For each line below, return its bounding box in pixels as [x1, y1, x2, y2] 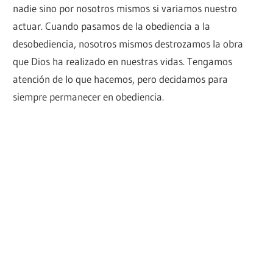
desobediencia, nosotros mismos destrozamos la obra [13, 37, 244, 50]
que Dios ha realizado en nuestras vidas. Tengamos [13, 54, 233, 68]
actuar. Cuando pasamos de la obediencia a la [13, 19, 211, 32]
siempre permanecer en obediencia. [13, 90, 165, 103]
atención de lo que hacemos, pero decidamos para [13, 72, 229, 85]
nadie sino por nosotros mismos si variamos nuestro [13, 1, 238, 15]
